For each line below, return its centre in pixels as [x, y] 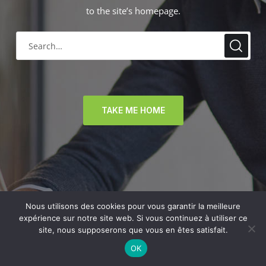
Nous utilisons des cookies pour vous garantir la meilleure [133, 206]
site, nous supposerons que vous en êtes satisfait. [133, 230]
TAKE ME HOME [133, 110]
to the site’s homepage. [133, 11]
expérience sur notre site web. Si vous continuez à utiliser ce [133, 218]
